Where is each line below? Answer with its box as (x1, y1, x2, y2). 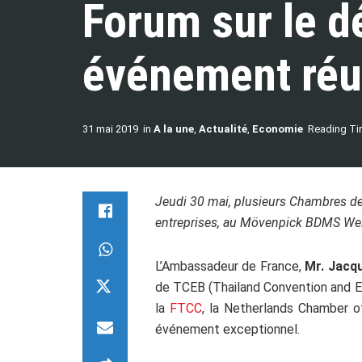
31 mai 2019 (82, 123, 138, 135)
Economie (252, 123, 303, 135)
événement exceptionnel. (155, 322, 300, 337)
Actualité (199, 123, 247, 135)
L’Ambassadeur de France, (155, 259, 305, 274)
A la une (154, 123, 194, 135)
